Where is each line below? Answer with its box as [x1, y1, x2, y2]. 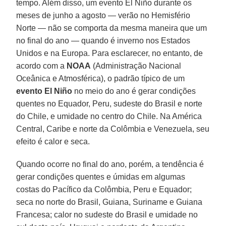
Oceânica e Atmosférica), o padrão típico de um [16, 74, 185, 83]
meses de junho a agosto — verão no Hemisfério [16, 11, 191, 20]
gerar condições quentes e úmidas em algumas [16, 172, 186, 181]
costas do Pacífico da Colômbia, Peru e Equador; [16, 185, 192, 194]
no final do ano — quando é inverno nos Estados [16, 36, 191, 45]
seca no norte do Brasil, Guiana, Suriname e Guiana [16, 197, 203, 206]
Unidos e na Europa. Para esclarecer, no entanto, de [16, 48, 203, 58]
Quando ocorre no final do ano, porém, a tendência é [16, 159, 204, 168]
